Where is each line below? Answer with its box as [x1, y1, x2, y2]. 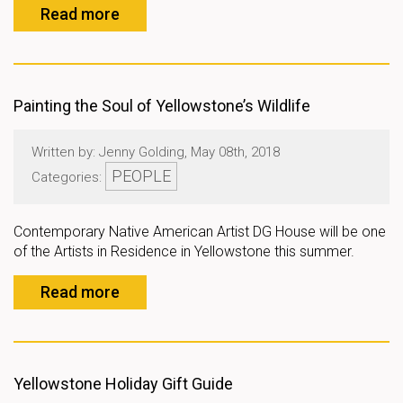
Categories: [31, 169, 105, 185]
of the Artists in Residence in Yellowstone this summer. [13, 243, 354, 260]
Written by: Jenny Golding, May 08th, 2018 [31, 144, 280, 160]
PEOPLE [112, 166, 171, 185]
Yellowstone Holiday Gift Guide [13, 374, 233, 393]
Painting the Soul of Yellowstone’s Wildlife [13, 96, 310, 115]
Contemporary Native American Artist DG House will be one [13, 223, 386, 240]
